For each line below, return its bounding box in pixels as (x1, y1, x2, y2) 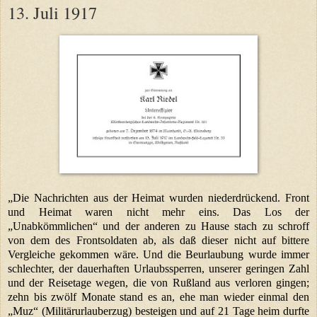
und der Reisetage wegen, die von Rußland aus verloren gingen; (8, 276, 309, 289)
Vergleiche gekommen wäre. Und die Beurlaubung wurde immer (8, 248, 309, 260)
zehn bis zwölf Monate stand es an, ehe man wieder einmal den (8, 290, 309, 303)
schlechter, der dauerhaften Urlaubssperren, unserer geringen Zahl (8, 262, 309, 275)
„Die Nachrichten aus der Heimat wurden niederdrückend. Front (8, 191, 309, 204)
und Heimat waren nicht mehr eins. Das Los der (8, 205, 309, 218)
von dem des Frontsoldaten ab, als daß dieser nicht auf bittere (8, 234, 309, 246)
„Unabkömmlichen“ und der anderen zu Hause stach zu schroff (8, 219, 309, 232)
